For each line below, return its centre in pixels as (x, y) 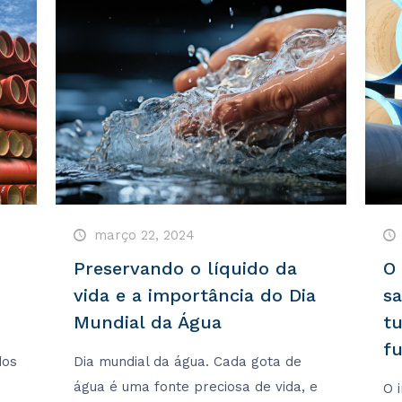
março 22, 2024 (144, 235)
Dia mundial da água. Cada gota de (187, 361)
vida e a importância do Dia (194, 295)
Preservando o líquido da (185, 268)
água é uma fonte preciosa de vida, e (195, 386)
